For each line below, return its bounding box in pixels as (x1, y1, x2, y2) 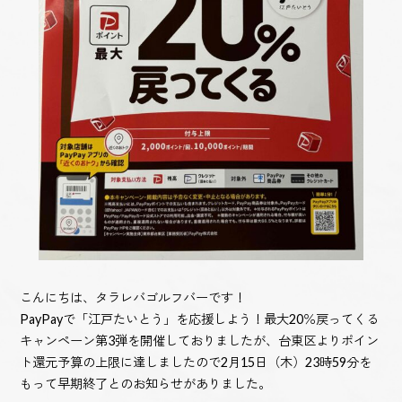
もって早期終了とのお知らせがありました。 (20, 375, 272, 391)
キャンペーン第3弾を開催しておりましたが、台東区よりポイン (20, 332, 380, 348)
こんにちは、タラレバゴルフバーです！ (20, 289, 247, 305)
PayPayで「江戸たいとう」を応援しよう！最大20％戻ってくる (20, 310, 380, 327)
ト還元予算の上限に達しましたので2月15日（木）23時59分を (20, 354, 372, 370)
